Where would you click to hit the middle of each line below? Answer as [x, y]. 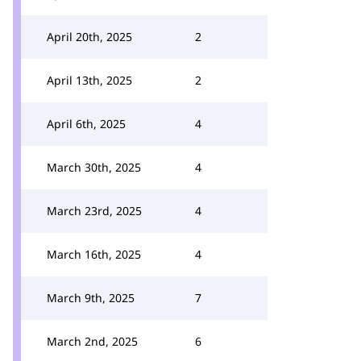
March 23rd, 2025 [94, 211]
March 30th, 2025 [94, 167]
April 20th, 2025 [89, 37]
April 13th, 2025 [89, 80]
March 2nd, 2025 [92, 341]
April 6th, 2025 [86, 124]
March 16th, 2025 [94, 254]
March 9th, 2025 [91, 298]
